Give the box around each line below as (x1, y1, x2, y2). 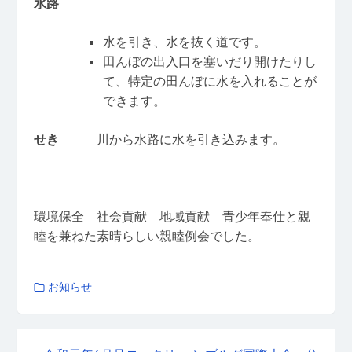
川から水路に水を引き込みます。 (96, 131, 285, 148)
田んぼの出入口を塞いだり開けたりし (102, 53, 317, 70)
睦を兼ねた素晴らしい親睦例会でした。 (33, 228, 260, 244)
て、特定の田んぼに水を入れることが (102, 73, 317, 90)
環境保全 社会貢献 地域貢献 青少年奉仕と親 (33, 208, 310, 225)
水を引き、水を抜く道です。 (102, 34, 266, 50)
